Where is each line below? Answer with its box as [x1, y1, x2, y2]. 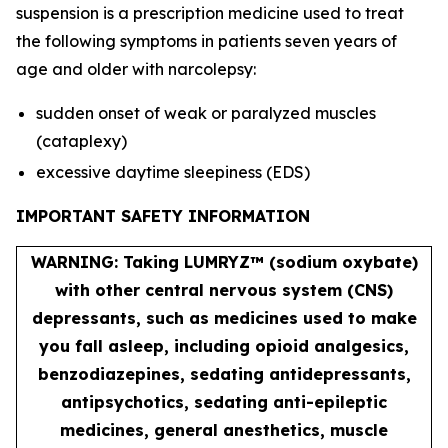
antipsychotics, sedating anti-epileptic [61, 391, 387, 412]
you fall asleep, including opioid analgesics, [39, 335, 409, 356]
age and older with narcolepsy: [16, 59, 256, 79]
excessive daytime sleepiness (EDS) [36, 161, 310, 182]
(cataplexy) [36, 131, 127, 151]
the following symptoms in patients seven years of [16, 31, 397, 51]
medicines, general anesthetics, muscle [60, 419, 388, 440]
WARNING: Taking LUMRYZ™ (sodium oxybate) [30, 251, 418, 272]
